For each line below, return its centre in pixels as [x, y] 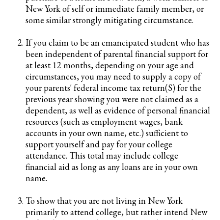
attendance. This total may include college [102, 155]
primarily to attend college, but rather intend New [116, 212]
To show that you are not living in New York [104, 201]
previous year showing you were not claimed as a [112, 99]
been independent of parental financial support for [117, 54]
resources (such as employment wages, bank [104, 122]
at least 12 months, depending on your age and [110, 65]
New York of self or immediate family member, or [115, 9]
